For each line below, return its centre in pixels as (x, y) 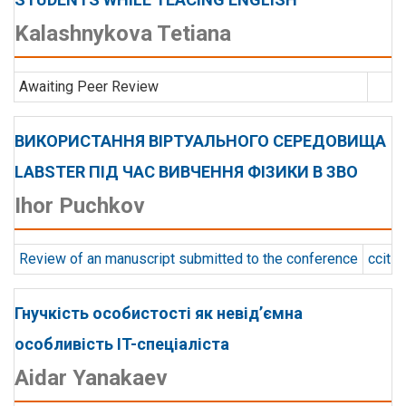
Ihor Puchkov (80, 206)
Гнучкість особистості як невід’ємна (159, 313)
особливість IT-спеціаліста (122, 344)
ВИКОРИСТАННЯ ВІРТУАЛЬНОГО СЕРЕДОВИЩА (200, 141)
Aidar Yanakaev (91, 378)
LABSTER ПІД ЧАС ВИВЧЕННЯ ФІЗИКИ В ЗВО (186, 172)
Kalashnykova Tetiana (123, 34)
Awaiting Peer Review (89, 87)
